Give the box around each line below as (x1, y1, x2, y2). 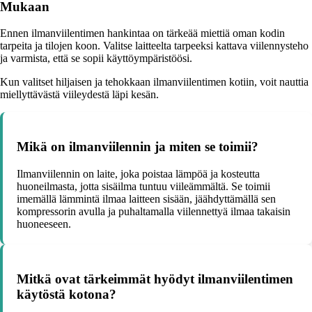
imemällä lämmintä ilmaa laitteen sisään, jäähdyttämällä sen (17, 192, 276, 205)
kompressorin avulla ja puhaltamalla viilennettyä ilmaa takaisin (17, 205, 290, 217)
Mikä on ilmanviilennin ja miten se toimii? (17, 139, 258, 155)
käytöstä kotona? (17, 286, 116, 302)
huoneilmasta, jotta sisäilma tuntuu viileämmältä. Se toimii (17, 180, 270, 192)
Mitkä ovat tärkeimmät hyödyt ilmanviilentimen (17, 271, 293, 286)
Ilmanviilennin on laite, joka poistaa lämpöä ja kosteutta (17, 167, 260, 180)
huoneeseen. (17, 217, 71, 230)
